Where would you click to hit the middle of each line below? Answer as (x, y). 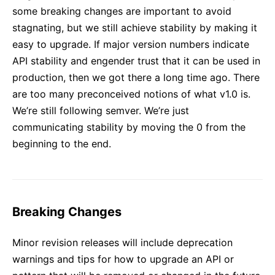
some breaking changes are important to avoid (122, 11)
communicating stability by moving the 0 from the (129, 127)
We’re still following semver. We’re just (101, 110)
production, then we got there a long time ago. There (136, 77)
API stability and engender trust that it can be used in (136, 60)
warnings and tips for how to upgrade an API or (123, 259)
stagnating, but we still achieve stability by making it (135, 27)
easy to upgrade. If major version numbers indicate (131, 44)
